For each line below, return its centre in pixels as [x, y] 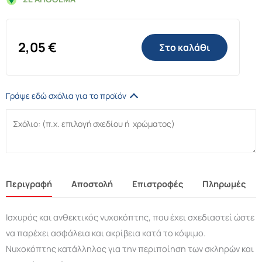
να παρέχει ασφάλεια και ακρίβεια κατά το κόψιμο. [106, 233]
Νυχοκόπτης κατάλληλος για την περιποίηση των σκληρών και [130, 249]
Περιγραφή [29, 184]
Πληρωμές [224, 184]
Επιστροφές [158, 184]
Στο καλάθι [185, 48]
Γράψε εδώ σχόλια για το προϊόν [66, 96]
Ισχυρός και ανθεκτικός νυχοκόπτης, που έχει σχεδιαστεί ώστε [130, 217]
